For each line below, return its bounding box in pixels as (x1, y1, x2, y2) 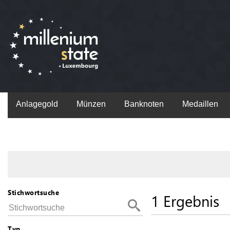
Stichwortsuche (8, 188, 59, 197)
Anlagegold (16, 100, 58, 108)
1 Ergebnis (150, 191, 219, 210)
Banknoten (124, 100, 164, 108)
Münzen (76, 100, 106, 108)
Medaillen (182, 100, 218, 108)
